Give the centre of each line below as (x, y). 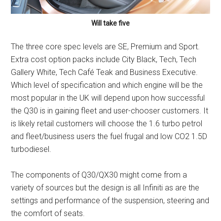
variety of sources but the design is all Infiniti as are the (105, 188)
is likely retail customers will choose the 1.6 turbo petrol (107, 124)
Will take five (110, 23)
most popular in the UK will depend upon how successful (108, 98)
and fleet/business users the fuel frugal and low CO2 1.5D (109, 137)
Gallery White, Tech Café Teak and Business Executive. (105, 73)
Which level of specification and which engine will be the (107, 85)
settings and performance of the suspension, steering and (110, 201)
